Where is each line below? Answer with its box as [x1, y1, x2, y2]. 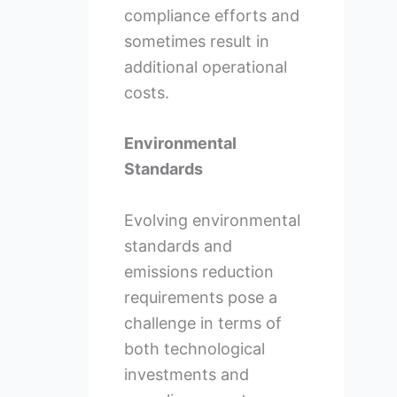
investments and [123, 365, 249, 385]
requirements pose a [123, 288, 277, 307]
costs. [123, 82, 169, 102]
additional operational [123, 57, 287, 76]
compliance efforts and [123, 5, 300, 25]
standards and [123, 237, 232, 256]
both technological [123, 339, 265, 359]
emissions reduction [123, 262, 274, 282]
